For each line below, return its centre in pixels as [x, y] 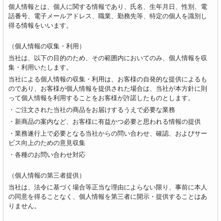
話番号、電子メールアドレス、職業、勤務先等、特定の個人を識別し [108, 16]
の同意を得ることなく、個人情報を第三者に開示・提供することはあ [108, 197]
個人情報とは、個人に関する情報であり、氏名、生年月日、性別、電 [108, 7]
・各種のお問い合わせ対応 [47, 155]
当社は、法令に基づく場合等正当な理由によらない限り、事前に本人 [108, 187]
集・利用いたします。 [40, 67]
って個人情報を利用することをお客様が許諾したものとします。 [101, 98]
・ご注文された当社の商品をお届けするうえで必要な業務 [92, 110]
